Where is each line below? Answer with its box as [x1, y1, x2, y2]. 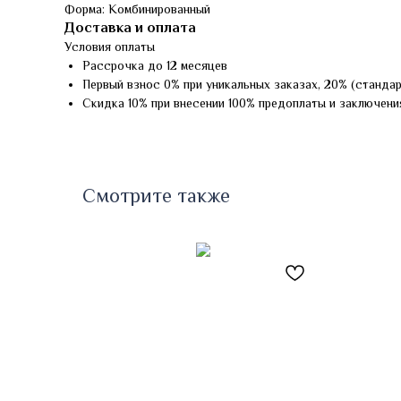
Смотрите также [82, 184, 230, 207]
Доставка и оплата [64, 20, 196, 36]
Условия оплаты [64, 39, 155, 54]
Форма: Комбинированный [64, 2, 210, 16]
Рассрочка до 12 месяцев [82, 58, 227, 73]
